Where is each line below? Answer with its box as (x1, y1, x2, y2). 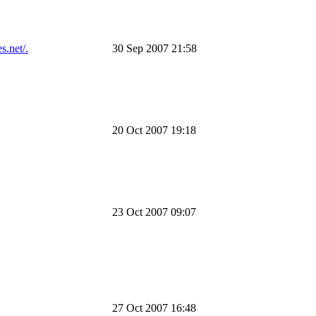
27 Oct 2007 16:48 (112, 301, 196, 314)
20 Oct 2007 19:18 (112, 123, 196, 136)
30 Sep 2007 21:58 (112, 42, 197, 54)
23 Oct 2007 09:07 (112, 205, 196, 218)
